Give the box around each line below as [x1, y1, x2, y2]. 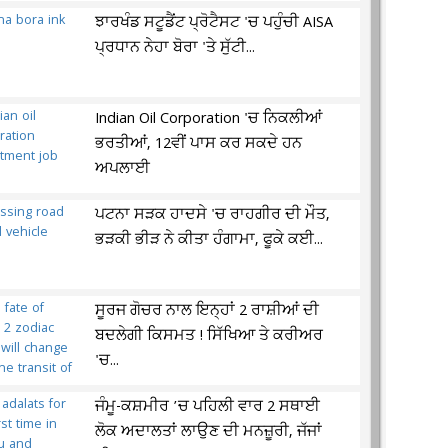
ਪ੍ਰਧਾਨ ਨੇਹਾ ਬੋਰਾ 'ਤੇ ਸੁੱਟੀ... [95, 37, 256, 59]
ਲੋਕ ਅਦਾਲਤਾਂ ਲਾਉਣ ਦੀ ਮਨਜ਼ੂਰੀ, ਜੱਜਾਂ [95, 421, 323, 443]
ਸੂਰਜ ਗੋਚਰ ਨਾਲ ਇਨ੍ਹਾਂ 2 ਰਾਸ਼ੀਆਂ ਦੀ [95, 300, 320, 322]
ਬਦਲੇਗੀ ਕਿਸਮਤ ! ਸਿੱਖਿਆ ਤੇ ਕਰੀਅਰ [95, 325, 324, 347]
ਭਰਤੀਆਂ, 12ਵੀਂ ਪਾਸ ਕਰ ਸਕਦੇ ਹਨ [95, 133, 303, 155]
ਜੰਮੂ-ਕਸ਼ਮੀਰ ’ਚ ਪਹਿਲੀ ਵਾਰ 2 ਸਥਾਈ [95, 396, 321, 418]
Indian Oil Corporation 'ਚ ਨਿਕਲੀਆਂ [95, 108, 323, 130]
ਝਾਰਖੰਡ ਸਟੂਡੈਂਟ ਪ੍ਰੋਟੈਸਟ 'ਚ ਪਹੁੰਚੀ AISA [95, 12, 334, 34]
